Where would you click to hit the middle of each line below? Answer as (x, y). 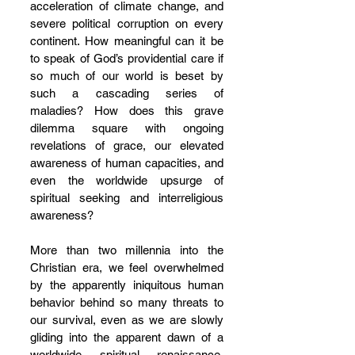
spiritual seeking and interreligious (127, 198)
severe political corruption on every (127, 23)
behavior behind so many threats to (127, 302)
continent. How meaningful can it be (127, 41)
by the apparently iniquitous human (127, 285)
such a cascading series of (127, 93)
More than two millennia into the (127, 250)
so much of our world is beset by (127, 76)
